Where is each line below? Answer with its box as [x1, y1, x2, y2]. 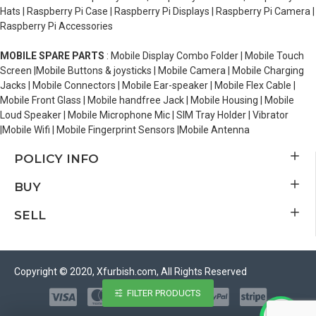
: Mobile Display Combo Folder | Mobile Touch [104, 50, 304, 61]
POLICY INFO [14, 152, 99, 166]
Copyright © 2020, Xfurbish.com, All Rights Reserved [14, 266, 247, 277]
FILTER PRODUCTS [127, 288, 201, 298]
